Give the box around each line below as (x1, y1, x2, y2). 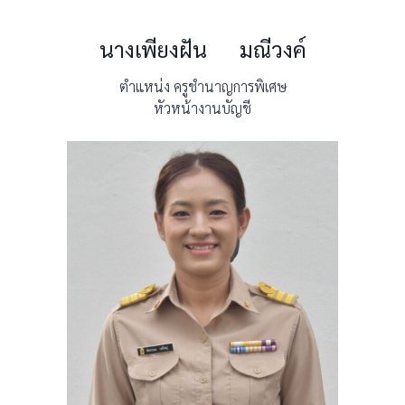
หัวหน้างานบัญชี (154, 99, 251, 118)
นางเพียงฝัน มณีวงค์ (99, 34, 306, 63)
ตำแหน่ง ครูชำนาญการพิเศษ (118, 77, 287, 96)
